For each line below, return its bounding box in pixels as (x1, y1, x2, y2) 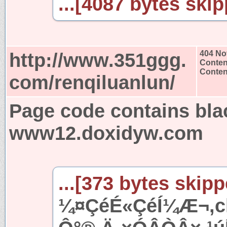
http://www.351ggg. (9, 49, 186, 71)
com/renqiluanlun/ (9, 71, 175, 93)
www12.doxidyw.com (9, 122, 203, 144)
